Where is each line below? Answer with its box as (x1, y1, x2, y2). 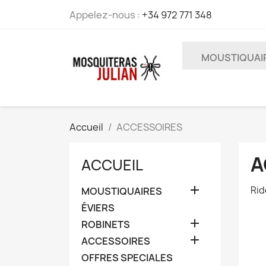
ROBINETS (81, 218, 130, 231)
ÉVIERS (81, 201, 115, 214)
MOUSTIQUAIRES (81, 185, 162, 198)
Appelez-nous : (69, 8, 142, 21)
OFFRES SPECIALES (81, 251, 173, 264)
